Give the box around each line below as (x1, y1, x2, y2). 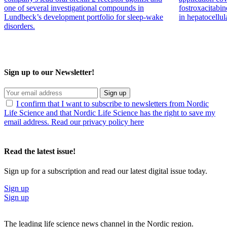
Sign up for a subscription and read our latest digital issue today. (4, 166, 207, 175)
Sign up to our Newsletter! (4, 68, 94, 77)
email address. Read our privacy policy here (4, 118, 144, 127)
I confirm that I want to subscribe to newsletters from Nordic (16, 99, 209, 108)
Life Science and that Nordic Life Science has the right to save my (4, 108, 215, 118)
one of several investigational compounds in (4, 3, 144, 12)
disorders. (4, 21, 35, 30)
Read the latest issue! (4, 146, 75, 156)
